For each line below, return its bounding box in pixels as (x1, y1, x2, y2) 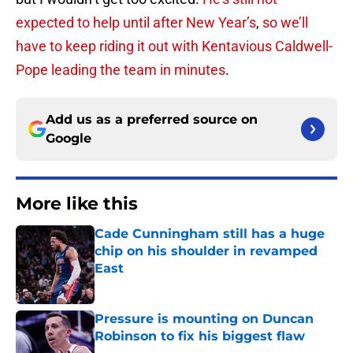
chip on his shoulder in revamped (95, 243, 318, 259)
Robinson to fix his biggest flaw (95, 329, 305, 344)
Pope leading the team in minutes (16, 61, 225, 79)
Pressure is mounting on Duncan (95, 311, 314, 327)
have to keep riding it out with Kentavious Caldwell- (16, 38, 333, 55)
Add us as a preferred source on (46, 112, 258, 128)
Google (46, 131, 91, 147)
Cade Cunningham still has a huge (95, 226, 325, 242)
